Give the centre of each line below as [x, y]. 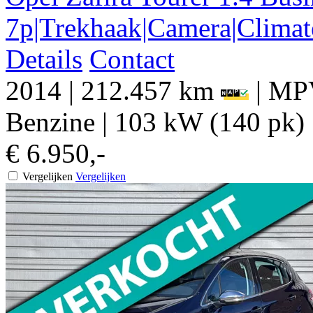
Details [44, 59]
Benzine [50, 122]
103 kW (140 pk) [210, 122]
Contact [132, 59]
